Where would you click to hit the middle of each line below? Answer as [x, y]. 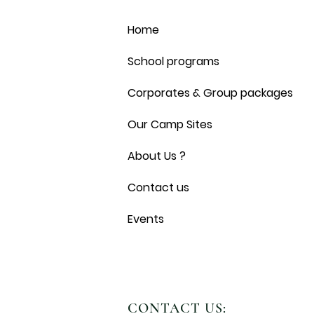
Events [146, 219]
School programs [173, 61]
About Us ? [157, 156]
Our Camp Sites [170, 124]
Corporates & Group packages [210, 93]
